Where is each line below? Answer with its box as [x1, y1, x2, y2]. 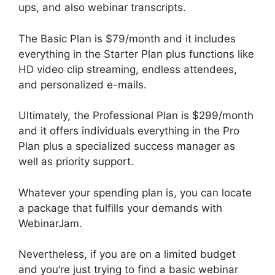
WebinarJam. [18, 217, 82, 230]
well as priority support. [18, 155, 134, 168]
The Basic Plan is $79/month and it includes [18, 32, 236, 45]
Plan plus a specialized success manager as [18, 140, 235, 153]
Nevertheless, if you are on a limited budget [18, 248, 236, 261]
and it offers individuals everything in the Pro [18, 125, 239, 137]
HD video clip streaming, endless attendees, [18, 63, 237, 76]
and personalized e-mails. [18, 78, 147, 91]
